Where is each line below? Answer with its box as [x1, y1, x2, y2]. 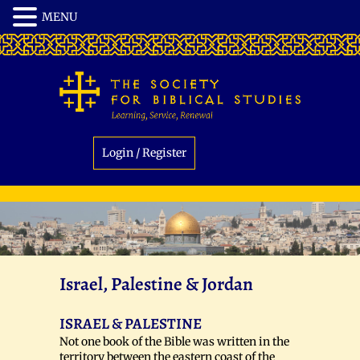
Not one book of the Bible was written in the [59, 334, 289, 350]
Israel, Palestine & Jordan [59, 272, 253, 297]
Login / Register [102, 145, 186, 160]
